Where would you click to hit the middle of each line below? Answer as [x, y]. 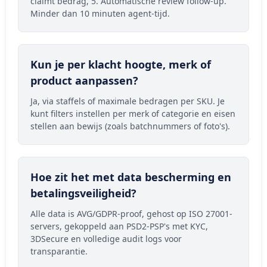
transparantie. [59, 251]
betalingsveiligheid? [83, 193]
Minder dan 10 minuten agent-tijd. [100, 13]
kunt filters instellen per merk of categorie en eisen [133, 113]
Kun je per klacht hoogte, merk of [121, 64]
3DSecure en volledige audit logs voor [106, 238]
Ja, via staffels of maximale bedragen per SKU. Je [128, 101]
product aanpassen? [84, 80]
